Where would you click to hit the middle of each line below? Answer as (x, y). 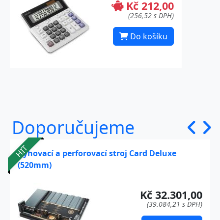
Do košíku (148, 37)
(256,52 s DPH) (151, 16)
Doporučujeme (73, 127)
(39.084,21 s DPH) (175, 204)
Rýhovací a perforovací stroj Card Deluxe (97, 153)
